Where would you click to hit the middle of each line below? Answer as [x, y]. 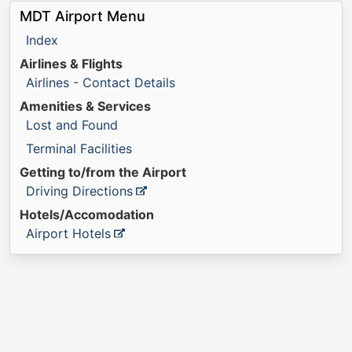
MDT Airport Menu [82, 16]
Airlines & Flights [71, 64]
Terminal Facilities [79, 148]
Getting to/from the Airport [103, 172]
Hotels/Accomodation [87, 214]
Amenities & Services [85, 106]
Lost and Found [72, 125]
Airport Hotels [68, 233]
